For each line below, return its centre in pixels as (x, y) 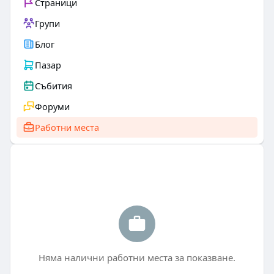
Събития (53, 86)
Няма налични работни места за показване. (137, 257)
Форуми (52, 106)
